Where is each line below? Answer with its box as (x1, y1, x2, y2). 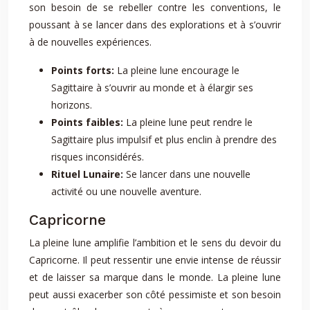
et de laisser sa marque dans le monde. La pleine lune (29, 271, 281, 284)
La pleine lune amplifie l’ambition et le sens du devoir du (29, 236, 281, 249)
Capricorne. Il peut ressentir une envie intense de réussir (29, 253, 281, 266)
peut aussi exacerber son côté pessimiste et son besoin (29, 288, 281, 301)
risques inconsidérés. (51, 150, 144, 163)
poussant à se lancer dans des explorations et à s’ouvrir (29, 18, 281, 31)
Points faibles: (51, 116, 126, 129)
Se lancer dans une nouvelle (126, 167, 250, 181)
